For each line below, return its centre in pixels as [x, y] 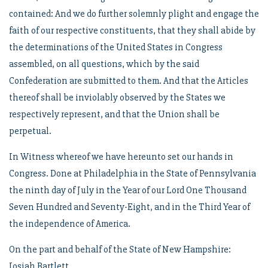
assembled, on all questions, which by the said [104, 64]
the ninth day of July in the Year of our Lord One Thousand [128, 190]
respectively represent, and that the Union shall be [114, 114]
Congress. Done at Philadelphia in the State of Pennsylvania [133, 173]
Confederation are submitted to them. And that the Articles [129, 81]
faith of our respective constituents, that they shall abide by [132, 31]
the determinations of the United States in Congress [116, 47]
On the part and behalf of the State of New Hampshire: [120, 249]
